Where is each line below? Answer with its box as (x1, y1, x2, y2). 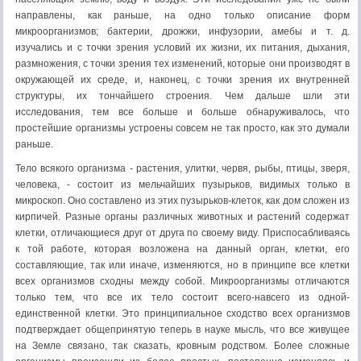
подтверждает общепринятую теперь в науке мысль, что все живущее (15, 324, 350, 335)
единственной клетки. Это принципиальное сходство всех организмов (15, 308, 350, 319)
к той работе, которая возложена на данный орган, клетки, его (15, 243, 350, 255)
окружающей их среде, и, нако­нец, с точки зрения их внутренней (15, 74, 350, 85)
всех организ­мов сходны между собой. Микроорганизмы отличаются (15, 276, 350, 287)
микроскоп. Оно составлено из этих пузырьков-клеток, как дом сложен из (15, 195, 350, 206)
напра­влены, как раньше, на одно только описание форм (15, 10, 350, 21)
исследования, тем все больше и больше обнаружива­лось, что (15, 106, 350, 118)
